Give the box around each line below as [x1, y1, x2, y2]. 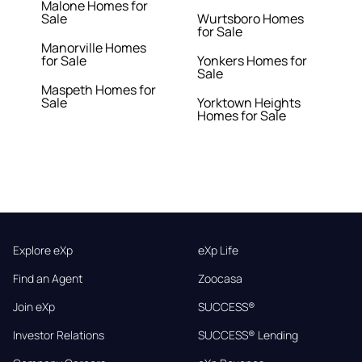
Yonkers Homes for [197, 52, 307, 70]
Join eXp [13, 299, 55, 315]
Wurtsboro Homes [197, 10, 304, 28]
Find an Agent [13, 271, 82, 287]
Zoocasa [197, 271, 242, 287]
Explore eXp [13, 242, 73, 259]
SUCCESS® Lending [197, 327, 298, 343]
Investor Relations [13, 327, 104, 343]
